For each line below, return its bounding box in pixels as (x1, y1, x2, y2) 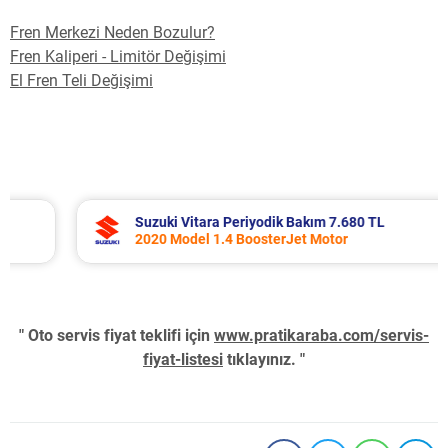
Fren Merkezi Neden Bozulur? (10, 23, 215, 43)
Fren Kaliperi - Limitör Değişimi (10, 47, 226, 67)
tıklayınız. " (223, 350, 305, 370)
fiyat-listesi (143, 350, 223, 370)
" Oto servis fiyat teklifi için (19, 326, 214, 346)
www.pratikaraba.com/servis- (214, 326, 429, 346)
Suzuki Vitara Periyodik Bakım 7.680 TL (87, 214, 338, 231)
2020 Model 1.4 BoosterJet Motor (87, 231, 301, 248)
